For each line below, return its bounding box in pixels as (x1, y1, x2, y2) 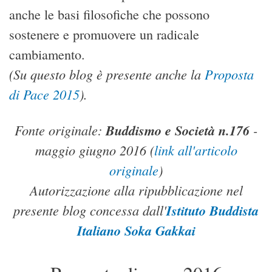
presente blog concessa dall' (13, 201, 166, 220)
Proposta (205, 64, 254, 83)
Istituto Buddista (166, 201, 259, 220)
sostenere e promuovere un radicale (9, 25, 199, 43)
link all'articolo (154, 141, 237, 160)
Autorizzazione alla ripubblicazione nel (29, 181, 243, 200)
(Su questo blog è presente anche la (9, 64, 205, 83)
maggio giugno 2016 (35, 141, 150, 160)
